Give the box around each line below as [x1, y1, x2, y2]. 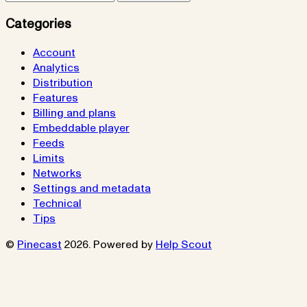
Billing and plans [33, 106, 116, 121]
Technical [33, 196, 82, 212]
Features [33, 90, 78, 106]
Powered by [93, 237, 156, 253]
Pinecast [17, 237, 62, 253]
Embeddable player [33, 121, 130, 136]
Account [33, 45, 75, 61]
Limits [33, 151, 64, 167]
